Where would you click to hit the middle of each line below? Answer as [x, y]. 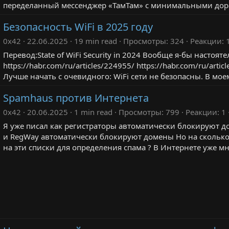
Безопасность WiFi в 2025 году [78, 27]
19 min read [96, 41]
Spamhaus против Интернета [76, 98]
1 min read [93, 112]
